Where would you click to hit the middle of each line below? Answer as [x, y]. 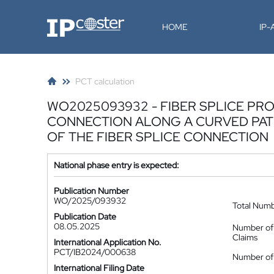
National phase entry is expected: [117, 165]
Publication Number [91, 191]
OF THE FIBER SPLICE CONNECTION [158, 137]
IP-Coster [65, 21]
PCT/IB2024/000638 [95, 252]
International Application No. [108, 242]
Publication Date [85, 217]
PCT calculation [105, 81]
